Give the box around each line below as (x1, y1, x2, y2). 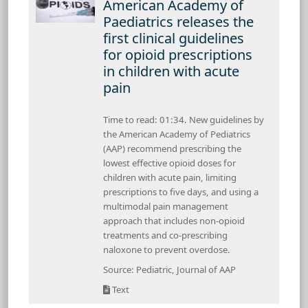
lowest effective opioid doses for (103, 156, 236, 169)
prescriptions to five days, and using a (103, 185, 258, 198)
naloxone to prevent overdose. (103, 243, 230, 256)
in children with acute (103, 61, 239, 80)
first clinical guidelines (103, 28, 244, 47)
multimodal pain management (103, 199, 228, 212)
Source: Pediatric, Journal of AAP (103, 263, 236, 276)
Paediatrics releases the (103, 12, 254, 31)
